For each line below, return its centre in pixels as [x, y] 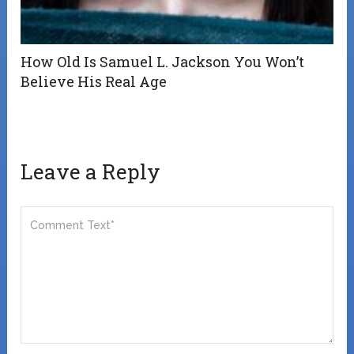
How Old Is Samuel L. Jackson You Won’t [163, 61]
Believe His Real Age [94, 81]
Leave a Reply [91, 171]
